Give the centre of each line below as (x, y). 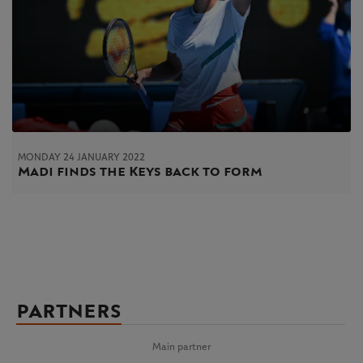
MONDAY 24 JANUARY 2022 (81, 157)
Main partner (181, 347)
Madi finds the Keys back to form (140, 171)
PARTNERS (69, 311)
